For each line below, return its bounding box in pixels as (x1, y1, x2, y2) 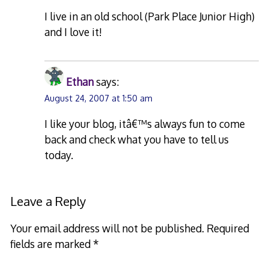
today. (44, 148, 74, 162)
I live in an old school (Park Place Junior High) (44, 10, 255, 23)
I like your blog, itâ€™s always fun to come (44, 116, 246, 130)
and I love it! (44, 25, 103, 39)
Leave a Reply (10, 193, 86, 209)
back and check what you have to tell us (44, 132, 229, 146)
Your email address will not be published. (10, 222, 204, 235)
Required (206, 222, 249, 235)
